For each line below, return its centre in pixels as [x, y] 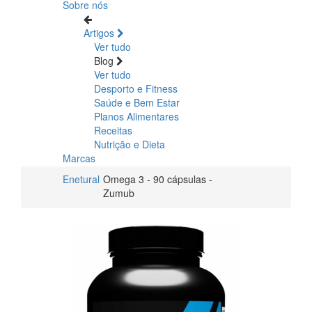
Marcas [79, 158]
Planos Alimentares [136, 116]
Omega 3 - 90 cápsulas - [158, 179]
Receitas [113, 130]
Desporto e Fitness [136, 88]
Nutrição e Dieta [130, 144]
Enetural [81, 179]
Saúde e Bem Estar [137, 102]
